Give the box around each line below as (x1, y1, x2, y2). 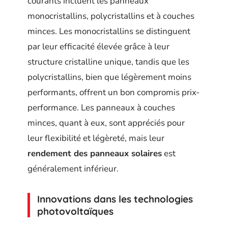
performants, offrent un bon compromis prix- (27, 86, 199, 98)
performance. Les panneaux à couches (27, 101, 175, 113)
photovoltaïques (37, 205, 113, 217)
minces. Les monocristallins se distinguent (27, 25, 190, 37)
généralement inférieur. (27, 162, 119, 175)
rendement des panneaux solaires (27, 147, 162, 159)
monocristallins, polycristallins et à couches (27, 10, 194, 22)
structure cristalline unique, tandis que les (27, 55, 189, 68)
